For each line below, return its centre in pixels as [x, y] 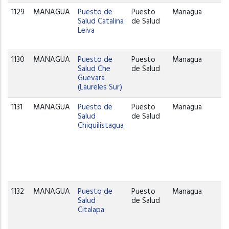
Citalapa [91, 210]
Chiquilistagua [101, 125]
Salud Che [94, 69]
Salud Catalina [101, 21]
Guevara [91, 78]
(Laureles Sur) [100, 87]
